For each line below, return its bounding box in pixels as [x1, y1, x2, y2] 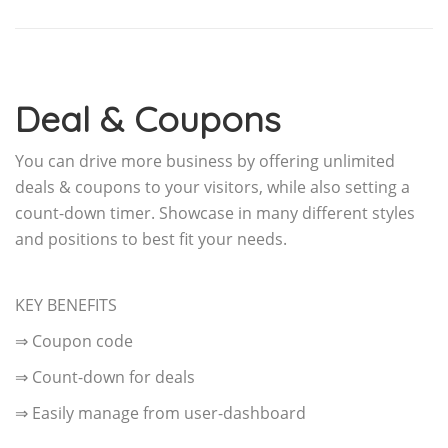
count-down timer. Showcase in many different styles [15, 201, 415, 224]
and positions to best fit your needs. [15, 227, 287, 250]
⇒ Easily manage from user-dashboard [15, 401, 306, 424]
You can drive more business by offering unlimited [15, 149, 395, 172]
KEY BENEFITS [15, 293, 117, 316]
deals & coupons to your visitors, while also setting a [15, 175, 410, 198]
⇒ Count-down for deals [15, 365, 195, 388]
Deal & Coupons [15, 96, 281, 141]
